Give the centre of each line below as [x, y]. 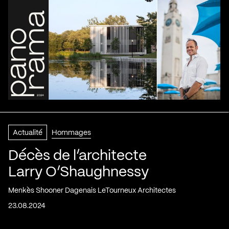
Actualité [28, 133]
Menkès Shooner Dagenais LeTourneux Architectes [92, 190]
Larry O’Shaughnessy [78, 172]
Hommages [71, 133]
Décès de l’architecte [77, 156]
